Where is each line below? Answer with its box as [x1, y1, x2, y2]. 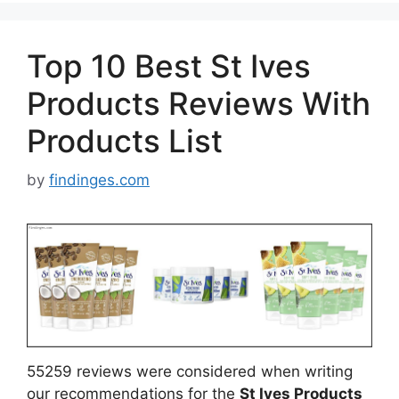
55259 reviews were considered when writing [27, 362, 353, 381]
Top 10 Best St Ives [27, 46, 311, 85]
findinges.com [49, 171, 150, 190]
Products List [27, 121, 223, 159]
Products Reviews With [27, 84, 370, 122]
